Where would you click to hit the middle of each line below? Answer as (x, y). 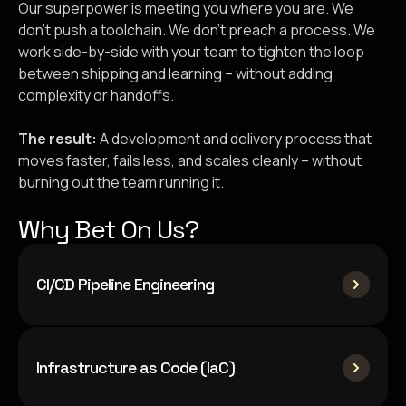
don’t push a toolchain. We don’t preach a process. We (197, 30)
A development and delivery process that (234, 139)
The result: (58, 139)
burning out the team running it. (121, 182)
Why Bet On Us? (108, 229)
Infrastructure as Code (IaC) (135, 367)
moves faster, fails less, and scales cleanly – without (190, 160)
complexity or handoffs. (96, 95)
